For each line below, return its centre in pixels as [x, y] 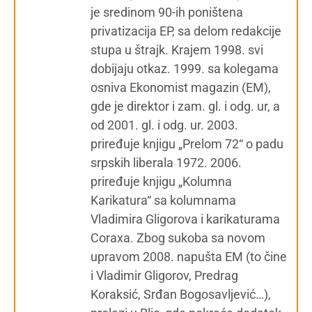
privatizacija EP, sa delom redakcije [186, 31]
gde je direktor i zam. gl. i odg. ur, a [185, 106]
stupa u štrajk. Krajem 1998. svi [177, 49]
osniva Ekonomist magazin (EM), [181, 87]
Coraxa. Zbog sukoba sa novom [178, 237]
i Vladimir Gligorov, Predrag [164, 275]
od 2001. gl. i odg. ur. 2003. [164, 125]
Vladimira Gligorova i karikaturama [185, 219]
